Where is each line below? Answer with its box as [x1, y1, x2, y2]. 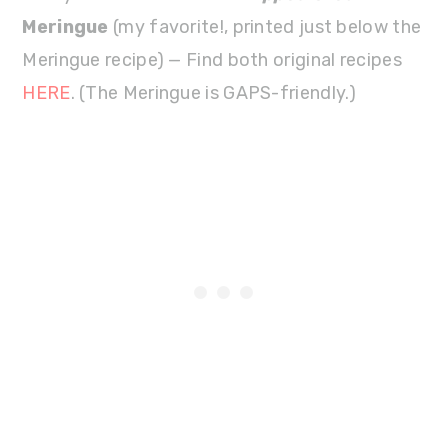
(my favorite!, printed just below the [108, 16, 422, 38]
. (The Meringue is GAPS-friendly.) [70, 82, 357, 104]
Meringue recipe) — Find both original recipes [22, 49, 402, 71]
